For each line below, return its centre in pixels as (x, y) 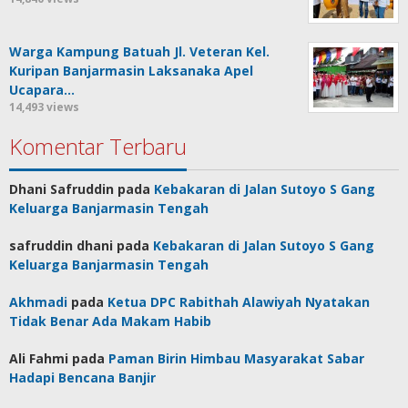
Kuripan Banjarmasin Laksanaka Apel (131, 71)
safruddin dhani (61, 246)
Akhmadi (38, 302)
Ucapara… (42, 90)
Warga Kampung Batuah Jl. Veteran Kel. (139, 52)
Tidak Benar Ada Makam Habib (110, 321)
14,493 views (44, 107)
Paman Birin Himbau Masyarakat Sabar (236, 359)
